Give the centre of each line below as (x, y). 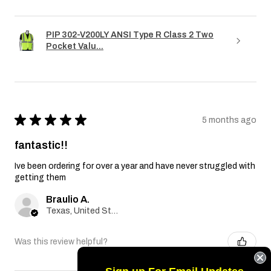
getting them (40, 178)
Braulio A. (68, 200)
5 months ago (229, 120)
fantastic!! (41, 145)
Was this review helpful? (61, 241)
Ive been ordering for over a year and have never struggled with (135, 166)
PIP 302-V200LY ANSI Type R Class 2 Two (130, 35)
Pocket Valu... (75, 47)
